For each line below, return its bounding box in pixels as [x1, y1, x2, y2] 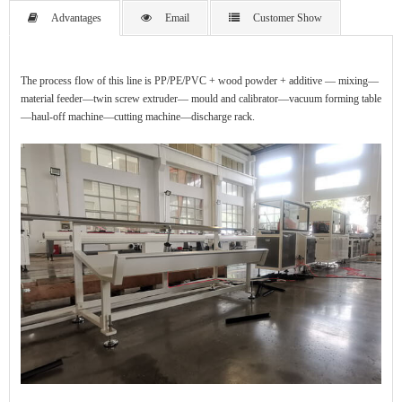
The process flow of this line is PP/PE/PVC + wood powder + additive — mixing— [21, 74, 379, 88]
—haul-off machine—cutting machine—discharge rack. [21, 110, 255, 124]
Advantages [51, 12, 101, 25]
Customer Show [253, 12, 322, 25]
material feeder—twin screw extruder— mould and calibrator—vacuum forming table [21, 92, 381, 106]
